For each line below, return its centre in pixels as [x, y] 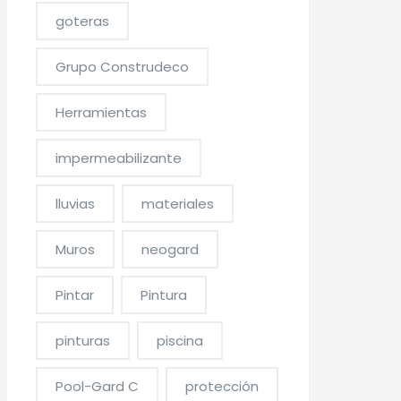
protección [222, 386]
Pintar [75, 295]
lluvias [76, 204]
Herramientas [102, 112]
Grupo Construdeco [123, 67]
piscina [180, 341]
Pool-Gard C [98, 386]
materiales [178, 204]
